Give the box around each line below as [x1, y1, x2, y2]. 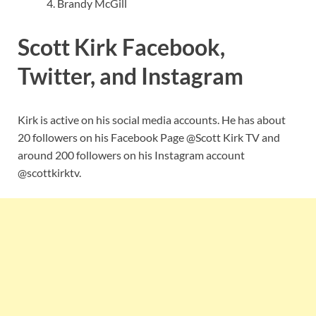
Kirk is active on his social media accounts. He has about [18, 112, 286, 126]
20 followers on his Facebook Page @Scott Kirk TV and [18, 130, 280, 144]
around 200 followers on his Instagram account [18, 147, 245, 162]
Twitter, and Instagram [18, 61, 243, 90]
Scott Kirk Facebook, [18, 32, 225, 61]
